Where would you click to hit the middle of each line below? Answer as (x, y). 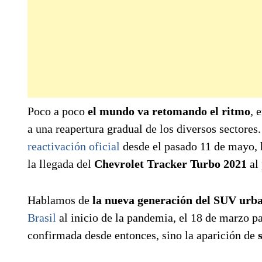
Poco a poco (58, 111)
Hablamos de (60, 200)
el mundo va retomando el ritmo (169, 111)
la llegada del (61, 163)
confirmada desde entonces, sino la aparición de (143, 235)
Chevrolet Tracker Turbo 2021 (170, 163)
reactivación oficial (74, 146)
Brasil (42, 217)
